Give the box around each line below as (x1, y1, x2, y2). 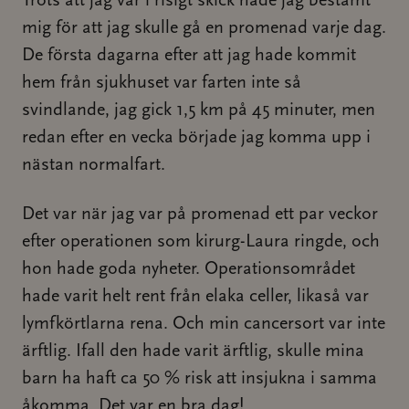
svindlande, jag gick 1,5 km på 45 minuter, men (22, 101, 375, 120)
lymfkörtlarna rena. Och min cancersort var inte (22, 315, 385, 333)
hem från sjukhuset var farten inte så (22, 74, 301, 92)
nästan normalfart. (22, 156, 165, 174)
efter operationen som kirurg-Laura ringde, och (22, 233, 380, 251)
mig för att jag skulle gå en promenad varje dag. (22, 19, 386, 37)
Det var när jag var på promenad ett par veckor (22, 205, 378, 224)
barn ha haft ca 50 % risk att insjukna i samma (22, 370, 377, 388)
